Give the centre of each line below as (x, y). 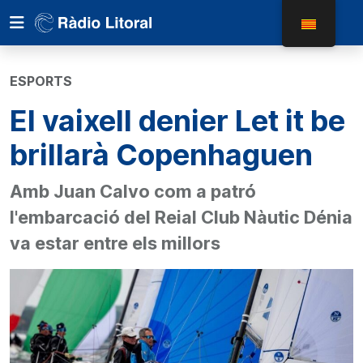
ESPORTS (41, 81)
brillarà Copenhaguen (161, 155)
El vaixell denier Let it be (177, 121)
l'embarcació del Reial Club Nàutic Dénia (181, 217)
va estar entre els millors (115, 243)
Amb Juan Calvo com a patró (133, 191)
